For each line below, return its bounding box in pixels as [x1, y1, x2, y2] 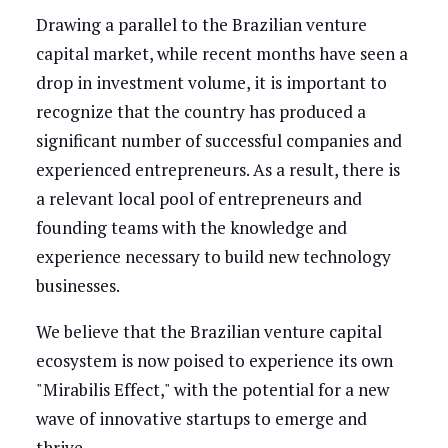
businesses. [35, 273, 123, 297]
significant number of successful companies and [35, 128, 402, 152]
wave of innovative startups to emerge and [35, 406, 367, 430]
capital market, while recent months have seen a [35, 41, 408, 65]
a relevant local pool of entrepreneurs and [35, 186, 362, 210]
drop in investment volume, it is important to [35, 70, 387, 94]
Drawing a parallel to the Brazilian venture [35, 12, 367, 36]
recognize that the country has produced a [35, 99, 366, 123]
